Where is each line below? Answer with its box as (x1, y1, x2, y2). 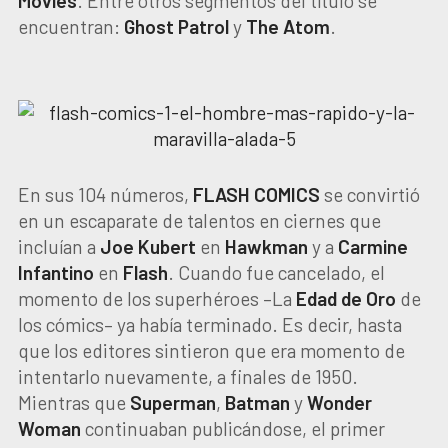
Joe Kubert (99, 235, 196, 258)
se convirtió (319, 183, 420, 206)
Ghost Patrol (123, 15, 229, 38)
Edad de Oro (295, 287, 396, 310)
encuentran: (17, 15, 124, 38)
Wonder (306, 391, 372, 414)
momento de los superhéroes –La (17, 287, 296, 310)
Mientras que (17, 391, 130, 414)
